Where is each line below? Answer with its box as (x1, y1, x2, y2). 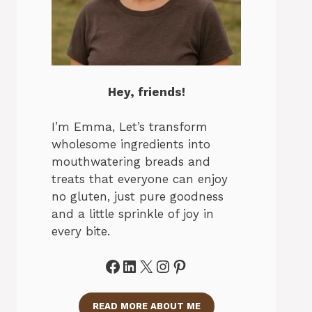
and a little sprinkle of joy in (52, 207, 214, 221)
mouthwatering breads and (52, 155, 210, 169)
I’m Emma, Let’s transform (52, 120, 208, 134)
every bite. (52, 224, 110, 238)
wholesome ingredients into (52, 137, 210, 151)
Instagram (154, 256, 235, 275)
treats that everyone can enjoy (52, 172, 228, 186)
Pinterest (171, 256, 244, 275)
